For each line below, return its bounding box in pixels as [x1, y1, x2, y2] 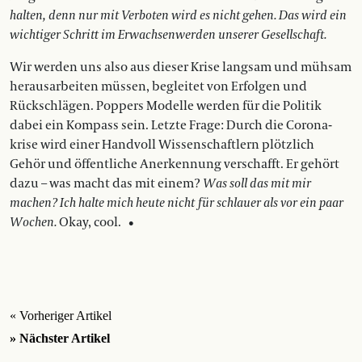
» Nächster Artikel [10, 331, 110, 346]
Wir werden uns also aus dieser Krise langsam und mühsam [10, 59, 351, 76]
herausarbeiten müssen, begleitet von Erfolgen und [10, 78, 307, 95]
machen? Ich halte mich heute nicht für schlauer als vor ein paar [10, 195, 343, 212]
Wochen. [10, 214, 57, 231]
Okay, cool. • [57, 214, 135, 231]
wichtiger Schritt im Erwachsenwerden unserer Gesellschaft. [10, 27, 326, 44]
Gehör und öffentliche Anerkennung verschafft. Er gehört [10, 156, 339, 173]
